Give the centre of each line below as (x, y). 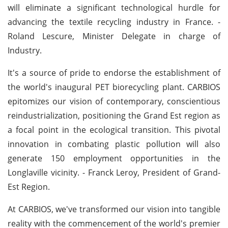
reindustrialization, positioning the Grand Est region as (114, 115)
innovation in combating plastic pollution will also (114, 144)
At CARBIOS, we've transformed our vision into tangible (114, 209)
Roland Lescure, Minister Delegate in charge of (114, 36)
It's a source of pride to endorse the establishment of (114, 73)
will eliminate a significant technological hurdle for (114, 7)
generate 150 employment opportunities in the (114, 158)
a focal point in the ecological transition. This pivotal (114, 130)
